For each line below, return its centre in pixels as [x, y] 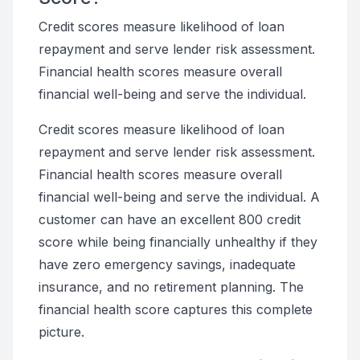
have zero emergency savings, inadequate [167, 264]
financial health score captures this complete [176, 309]
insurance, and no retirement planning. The [171, 287]
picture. [61, 332]
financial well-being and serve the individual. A [179, 197]
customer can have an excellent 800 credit [170, 219]
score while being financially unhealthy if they [178, 242]
